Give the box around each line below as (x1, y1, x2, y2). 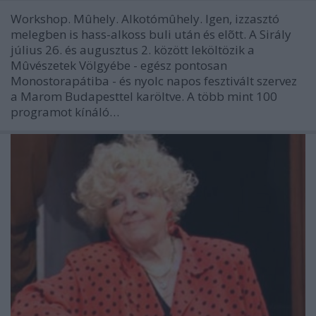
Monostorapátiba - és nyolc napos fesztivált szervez (11, 72, 297, 89)
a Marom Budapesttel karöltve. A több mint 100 (11, 87, 277, 104)
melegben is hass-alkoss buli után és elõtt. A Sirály (11, 25, 291, 42)
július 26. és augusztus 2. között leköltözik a (11, 41, 255, 58)
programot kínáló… (11, 103, 119, 120)
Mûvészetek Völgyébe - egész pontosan (11, 56, 227, 73)
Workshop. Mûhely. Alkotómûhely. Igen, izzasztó (11, 10, 279, 27)
